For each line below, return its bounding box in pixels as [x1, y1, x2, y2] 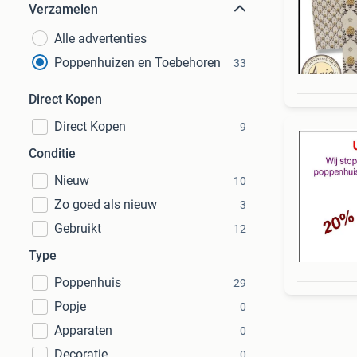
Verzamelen [29, 2, 98, 17]
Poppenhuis [54, 275, 121, 290]
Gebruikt [54, 221, 101, 236]
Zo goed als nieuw [54, 197, 157, 212]
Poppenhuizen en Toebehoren [54, 55, 221, 70]
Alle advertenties [54, 31, 147, 46]
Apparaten [54, 323, 112, 338]
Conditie [29, 146, 76, 161]
